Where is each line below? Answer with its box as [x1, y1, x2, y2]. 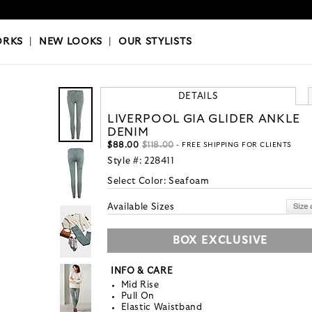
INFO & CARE [111, 267, 173, 276]
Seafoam [169, 177, 210, 187]
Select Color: [107, 177, 169, 187]
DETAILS [178, 92, 219, 102]
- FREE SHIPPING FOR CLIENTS [173, 141, 292, 149]
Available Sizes [107, 203, 175, 212]
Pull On [120, 292, 155, 302]
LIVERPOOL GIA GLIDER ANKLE [107, 113, 300, 125]
